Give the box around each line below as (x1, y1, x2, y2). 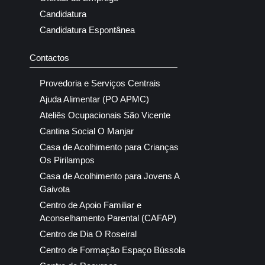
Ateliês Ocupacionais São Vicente (40, 110, 170, 121)
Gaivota (40, 184, 70, 195)
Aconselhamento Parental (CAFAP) (40, 213, 176, 224)
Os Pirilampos (40, 155, 95, 166)
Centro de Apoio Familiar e (40, 200, 141, 211)
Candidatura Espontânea (40, 25, 135, 35)
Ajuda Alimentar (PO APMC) (40, 94, 149, 105)
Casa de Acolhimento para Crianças (40, 142, 179, 153)
